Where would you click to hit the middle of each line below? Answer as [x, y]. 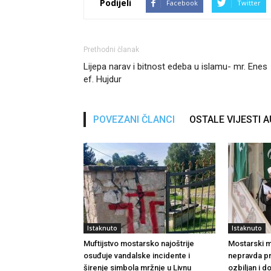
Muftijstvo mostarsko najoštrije [139, 243]
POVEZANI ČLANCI [134, 119]
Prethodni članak [111, 49]
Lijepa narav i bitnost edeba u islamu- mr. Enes [175, 66]
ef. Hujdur [103, 79]
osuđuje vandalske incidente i [137, 255]
